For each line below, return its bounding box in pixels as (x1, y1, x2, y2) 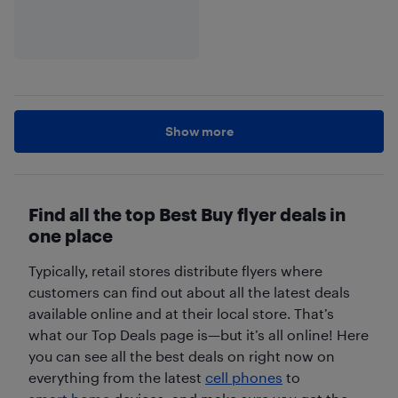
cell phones (205, 368, 283, 386)
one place (28, 224, 113, 246)
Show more (164, 123, 234, 139)
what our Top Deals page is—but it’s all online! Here (28, 325, 369, 343)
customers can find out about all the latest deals (28, 283, 350, 300)
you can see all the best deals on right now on (28, 346, 335, 364)
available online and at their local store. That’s (28, 304, 334, 322)
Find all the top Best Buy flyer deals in (28, 203, 346, 225)
